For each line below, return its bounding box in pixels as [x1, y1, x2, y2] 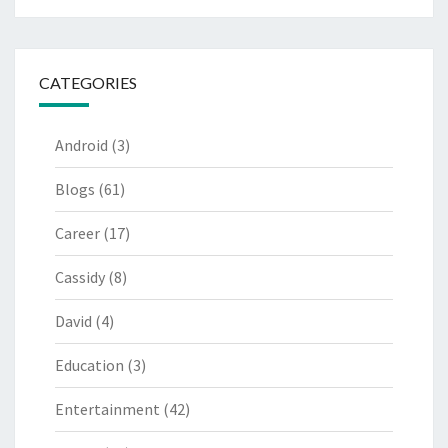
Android [55, 135, 108, 156]
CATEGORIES [39, 73, 137, 93]
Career [55, 223, 100, 244]
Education [55, 355, 124, 376]
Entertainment [55, 399, 160, 420]
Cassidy [55, 267, 105, 288]
